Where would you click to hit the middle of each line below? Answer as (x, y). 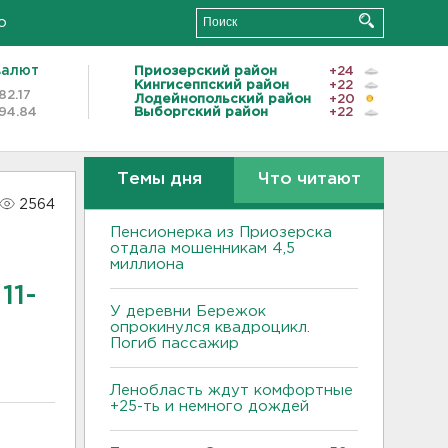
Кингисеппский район (211, 85)
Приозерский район (205, 71)
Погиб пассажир (174, 343)
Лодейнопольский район (222, 99)
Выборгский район (201, 113)
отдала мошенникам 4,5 (202, 248)
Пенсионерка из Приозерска (221, 232)
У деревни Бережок (188, 311)
